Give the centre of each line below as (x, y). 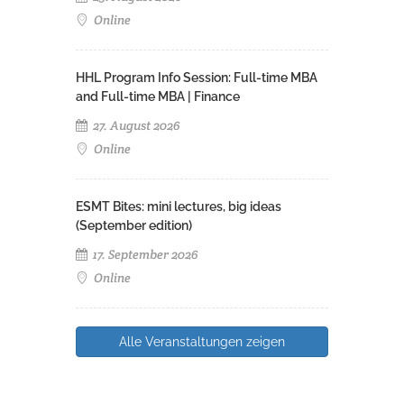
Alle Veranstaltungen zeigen (202, 341)
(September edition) (134, 225)
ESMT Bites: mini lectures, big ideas (179, 206)
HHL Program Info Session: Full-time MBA (197, 77)
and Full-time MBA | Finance (158, 96)
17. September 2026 (144, 254)
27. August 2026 (135, 125)
